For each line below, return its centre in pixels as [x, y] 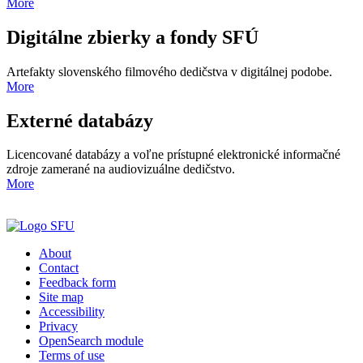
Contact [59, 268]
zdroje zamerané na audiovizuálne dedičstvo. [121, 169]
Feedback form [77, 283]
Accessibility [72, 312]
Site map [61, 297]
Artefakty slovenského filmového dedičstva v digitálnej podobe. [169, 71]
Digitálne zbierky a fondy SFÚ [132, 37]
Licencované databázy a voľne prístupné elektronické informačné [173, 155]
